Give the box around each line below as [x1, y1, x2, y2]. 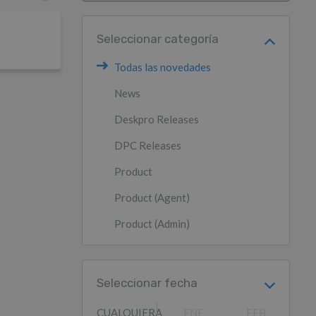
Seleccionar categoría [97, 32, 219, 46]
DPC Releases [114, 139, 181, 152]
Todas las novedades [114, 61, 211, 73]
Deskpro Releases [114, 113, 199, 126]
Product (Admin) [114, 217, 190, 230]
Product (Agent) [114, 191, 190, 204]
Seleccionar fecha [97, 276, 197, 290]
